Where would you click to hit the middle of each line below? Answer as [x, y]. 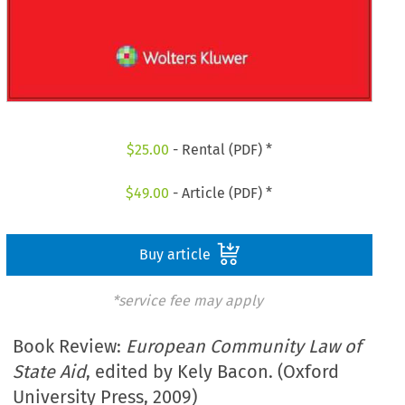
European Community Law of [244, 347]
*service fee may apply [187, 300]
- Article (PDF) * [221, 193]
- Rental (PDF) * [220, 150]
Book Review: [70, 347]
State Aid [50, 372]
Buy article [176, 254]
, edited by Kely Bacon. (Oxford [213, 372]
